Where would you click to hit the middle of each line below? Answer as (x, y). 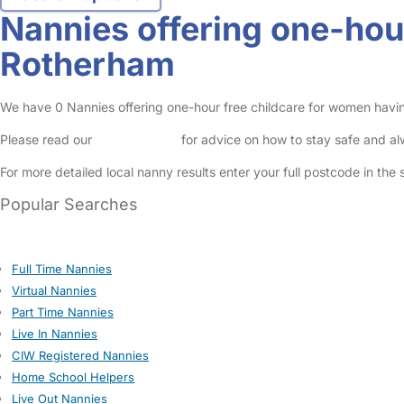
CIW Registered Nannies (80, 355)
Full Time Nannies (62, 269)
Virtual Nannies (54, 290)
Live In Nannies (55, 334)
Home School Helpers (73, 377)
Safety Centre (137, 139)
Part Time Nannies (63, 312)
